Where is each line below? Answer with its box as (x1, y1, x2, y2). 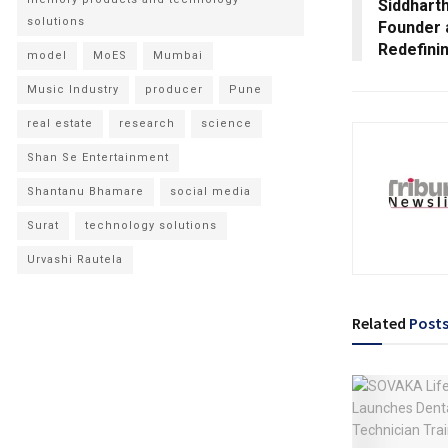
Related (352, 312, 406, 333)
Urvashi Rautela (27, 253, 123, 266)
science (201, 117, 252, 130)
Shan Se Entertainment (27, 151, 169, 164)
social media (170, 185, 251, 198)
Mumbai (153, 49, 203, 62)
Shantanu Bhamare (27, 185, 144, 198)
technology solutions (85, 219, 217, 232)
